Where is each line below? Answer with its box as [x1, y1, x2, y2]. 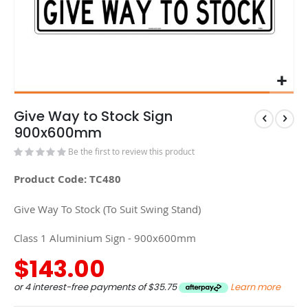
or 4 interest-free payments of [14, 280, 148, 294]
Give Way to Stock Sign [14, 106, 173, 126]
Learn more [230, 280, 280, 294]
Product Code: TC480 [14, 172, 121, 187]
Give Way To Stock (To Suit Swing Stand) [14, 201, 201, 216]
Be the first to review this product [68, 145, 195, 157]
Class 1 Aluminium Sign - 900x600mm [14, 231, 196, 245]
